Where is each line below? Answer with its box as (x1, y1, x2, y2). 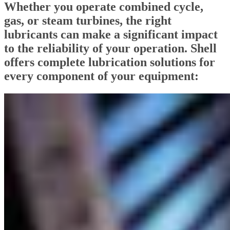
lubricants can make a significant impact (4, 28, 218, 42)
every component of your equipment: (4, 69, 199, 83)
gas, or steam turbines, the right (4, 14, 171, 28)
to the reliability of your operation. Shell (4, 42, 217, 55)
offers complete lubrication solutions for (4, 55, 215, 69)
